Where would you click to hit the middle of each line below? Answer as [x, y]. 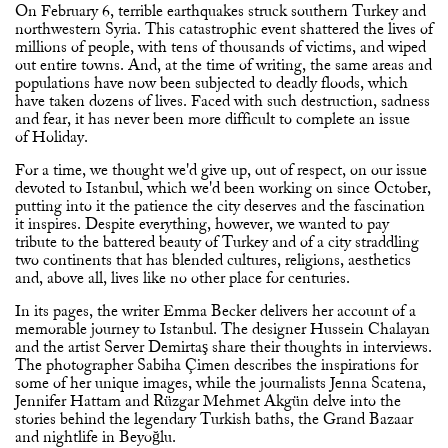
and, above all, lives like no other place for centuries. [182, 278]
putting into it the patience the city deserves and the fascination [220, 206]
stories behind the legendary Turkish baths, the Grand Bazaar [214, 419]
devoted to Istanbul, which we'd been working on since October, [223, 188]
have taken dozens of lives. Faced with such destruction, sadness [222, 101]
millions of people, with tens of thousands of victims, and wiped [220, 47]
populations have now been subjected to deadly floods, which [211, 83]
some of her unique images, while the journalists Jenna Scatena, [220, 383]
